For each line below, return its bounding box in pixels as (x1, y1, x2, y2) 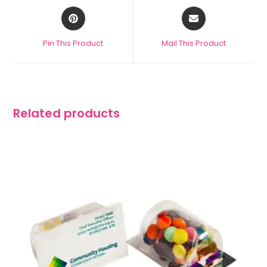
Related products (13, 104, 120, 122)
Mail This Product (161, 37, 226, 49)
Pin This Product (43, 37, 104, 49)
